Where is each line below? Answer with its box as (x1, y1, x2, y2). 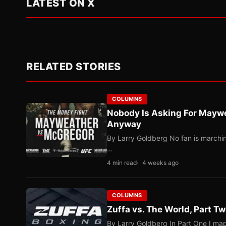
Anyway (107, 119, 141, 129)
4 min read (107, 159, 137, 166)
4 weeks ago (142, 159, 179, 166)
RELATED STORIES (26, 61, 121, 73)
